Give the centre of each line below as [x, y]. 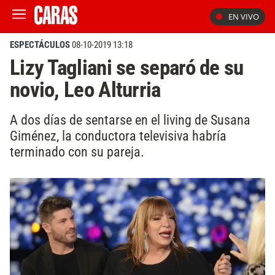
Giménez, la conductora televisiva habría [118, 135]
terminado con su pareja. [77, 151]
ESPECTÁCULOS [40, 45]
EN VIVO [244, 17]
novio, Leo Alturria [85, 90]
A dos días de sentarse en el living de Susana [130, 119]
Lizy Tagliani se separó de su [127, 68]
